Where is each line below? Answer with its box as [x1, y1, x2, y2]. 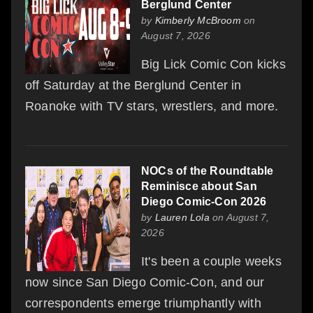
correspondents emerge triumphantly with [25, 296, 261, 310]
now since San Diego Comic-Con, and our [25, 275, 265, 289]
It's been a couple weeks [141, 254, 282, 268]
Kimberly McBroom [154, 14, 241, 26]
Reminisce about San [141, 180, 257, 192]
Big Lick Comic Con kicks [141, 57, 286, 71]
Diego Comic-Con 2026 [141, 195, 266, 208]
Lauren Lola [154, 211, 210, 223]
